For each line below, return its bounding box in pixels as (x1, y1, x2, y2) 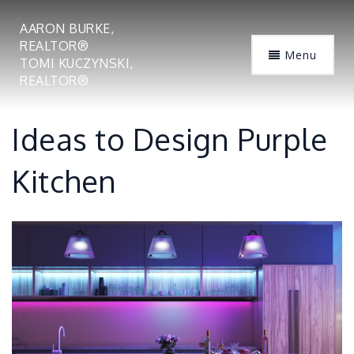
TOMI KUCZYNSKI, (20, 55, 134, 71)
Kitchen (12, 162, 117, 200)
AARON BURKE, (20, 21, 114, 36)
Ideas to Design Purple (12, 120, 327, 158)
